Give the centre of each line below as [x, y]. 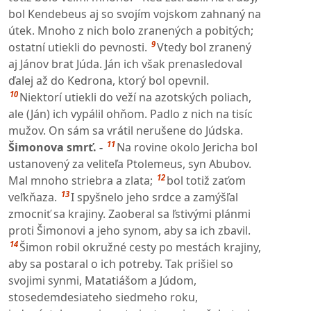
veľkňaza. [33, 197]
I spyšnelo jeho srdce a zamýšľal [154, 197]
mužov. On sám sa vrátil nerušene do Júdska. [126, 130]
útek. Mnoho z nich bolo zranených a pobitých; [131, 30]
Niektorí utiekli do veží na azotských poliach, [135, 97]
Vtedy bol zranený [204, 47]
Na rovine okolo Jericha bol [187, 147]
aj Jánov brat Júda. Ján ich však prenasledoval [125, 64]
